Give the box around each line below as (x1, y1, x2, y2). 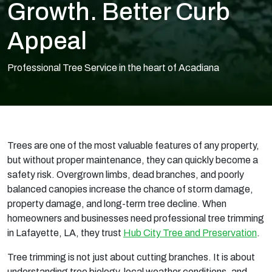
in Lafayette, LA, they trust (7, 228, 123, 238)
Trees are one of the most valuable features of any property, (7, 140, 259, 151)
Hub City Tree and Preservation (123, 228, 257, 238)
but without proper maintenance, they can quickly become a (7, 155, 258, 165)
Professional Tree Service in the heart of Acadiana (7, 63, 219, 73)
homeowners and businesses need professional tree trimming (7, 213, 264, 223)
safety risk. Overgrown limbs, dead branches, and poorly (7, 169, 244, 180)
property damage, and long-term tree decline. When (7, 199, 226, 209)
